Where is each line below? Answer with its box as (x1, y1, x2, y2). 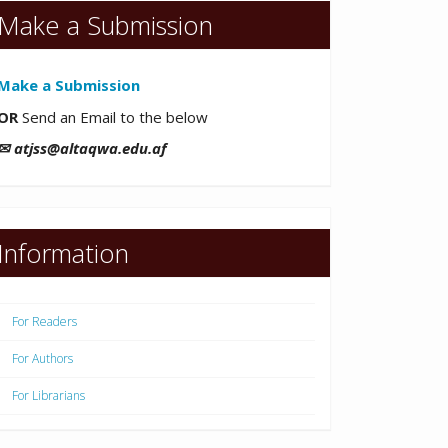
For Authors (12, 350, 73, 368)
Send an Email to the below (18, 106, 212, 127)
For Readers (12, 313, 77, 331)
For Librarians (12, 387, 85, 405)
